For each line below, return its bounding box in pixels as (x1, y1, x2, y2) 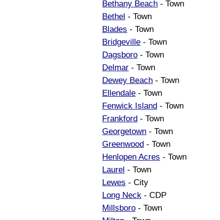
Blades (102, 24, 127, 34)
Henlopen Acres (102, 152, 160, 162)
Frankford (102, 113, 137, 123)
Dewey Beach (102, 75, 153, 85)
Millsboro (102, 203, 136, 213)
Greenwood (102, 139, 144, 149)
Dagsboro (102, 50, 137, 59)
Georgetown (102, 126, 146, 136)
